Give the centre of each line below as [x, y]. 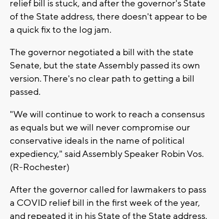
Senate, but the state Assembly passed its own [105, 65]
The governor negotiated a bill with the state [102, 52]
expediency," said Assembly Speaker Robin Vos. [107, 154]
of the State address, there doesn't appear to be [109, 16]
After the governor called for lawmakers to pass [108, 189]
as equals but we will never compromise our [100, 127]
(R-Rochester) [40, 167]
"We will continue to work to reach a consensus [107, 114]
